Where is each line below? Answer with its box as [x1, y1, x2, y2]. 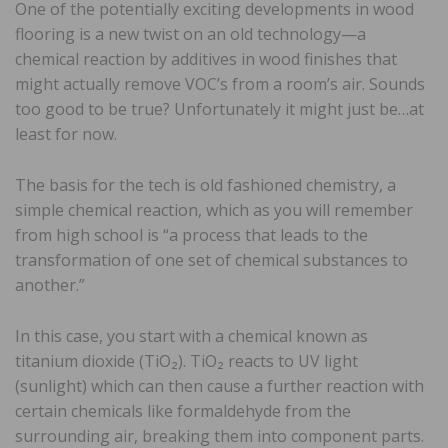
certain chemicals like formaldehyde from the [15, 399, 351, 422]
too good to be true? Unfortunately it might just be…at [15, 97, 424, 120]
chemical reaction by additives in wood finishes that [15, 47, 397, 70]
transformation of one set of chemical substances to [15, 248, 408, 271]
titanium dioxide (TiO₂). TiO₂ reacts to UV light [15, 349, 358, 372]
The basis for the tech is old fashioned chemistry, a [15, 173, 396, 196]
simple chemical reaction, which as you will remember [15, 198, 413, 221]
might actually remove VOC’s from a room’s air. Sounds [15, 72, 425, 95]
